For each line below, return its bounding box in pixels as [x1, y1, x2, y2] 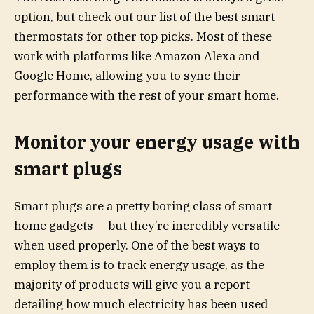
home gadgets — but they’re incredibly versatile [14, 217, 280, 233]
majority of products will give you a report [14, 276, 250, 292]
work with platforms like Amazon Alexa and [14, 48, 259, 64]
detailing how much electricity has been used [14, 296, 268, 312]
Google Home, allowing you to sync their [14, 67, 240, 83]
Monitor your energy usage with [14, 130, 300, 154]
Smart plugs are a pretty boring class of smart [14, 198, 272, 214]
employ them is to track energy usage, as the [14, 257, 264, 273]
